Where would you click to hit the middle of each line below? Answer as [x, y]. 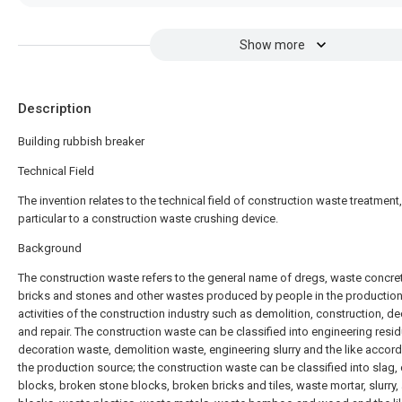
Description [55, 109]
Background [50, 248]
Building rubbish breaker [81, 141]
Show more [272, 45]
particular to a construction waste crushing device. [148, 218]
